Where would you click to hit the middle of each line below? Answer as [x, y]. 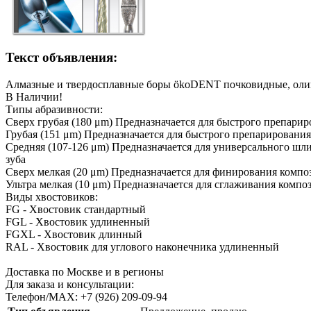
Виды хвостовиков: [52, 196]
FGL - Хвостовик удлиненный [78, 221]
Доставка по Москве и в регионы [85, 271]
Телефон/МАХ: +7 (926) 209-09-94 [86, 296]
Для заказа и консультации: [70, 284]
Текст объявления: [61, 58]
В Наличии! [34, 96]
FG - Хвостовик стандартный [76, 209]
